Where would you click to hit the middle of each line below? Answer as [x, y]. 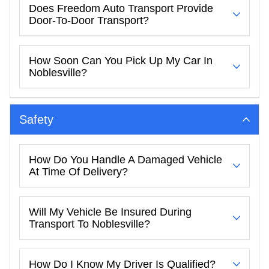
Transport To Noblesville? [89, 224]
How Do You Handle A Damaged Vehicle [125, 159]
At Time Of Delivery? [78, 171]
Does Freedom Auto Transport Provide [121, 8]
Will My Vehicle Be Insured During [110, 212]
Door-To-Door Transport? [89, 20]
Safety [37, 119]
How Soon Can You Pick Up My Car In [121, 60]
